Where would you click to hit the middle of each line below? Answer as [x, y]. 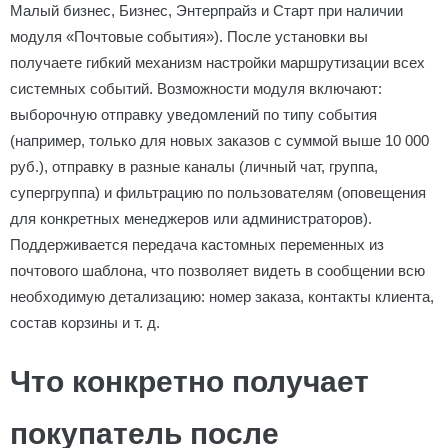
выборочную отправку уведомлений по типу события [193, 114]
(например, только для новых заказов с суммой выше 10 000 [219, 140]
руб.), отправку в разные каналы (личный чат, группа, [194, 166]
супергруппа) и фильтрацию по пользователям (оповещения [218, 192]
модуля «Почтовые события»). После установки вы [189, 36]
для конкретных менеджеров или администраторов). [191, 218]
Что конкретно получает [189, 381]
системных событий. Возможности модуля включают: [196, 88]
